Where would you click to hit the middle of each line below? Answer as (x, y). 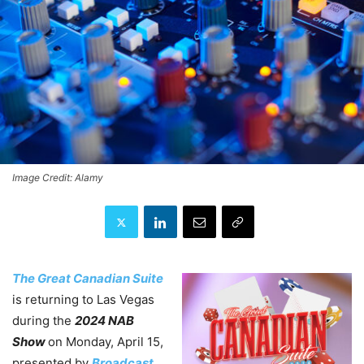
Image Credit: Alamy (58, 178)
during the (43, 321)
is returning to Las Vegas (83, 300)
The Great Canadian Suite (88, 279)
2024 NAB (104, 321)
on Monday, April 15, (106, 342)
